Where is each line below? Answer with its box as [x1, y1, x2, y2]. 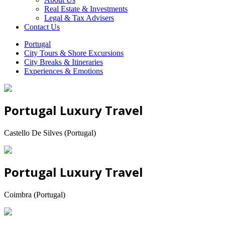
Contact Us [24, 22, 60, 31]
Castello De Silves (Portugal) [4, 128, 96, 137]
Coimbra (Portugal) [4, 190, 65, 199]
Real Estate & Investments [44, 4, 128, 13]
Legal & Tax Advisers [44, 13, 114, 22]
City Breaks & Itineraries [24, 57, 103, 66]
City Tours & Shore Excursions [24, 48, 124, 57]
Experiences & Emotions [24, 66, 103, 75]
